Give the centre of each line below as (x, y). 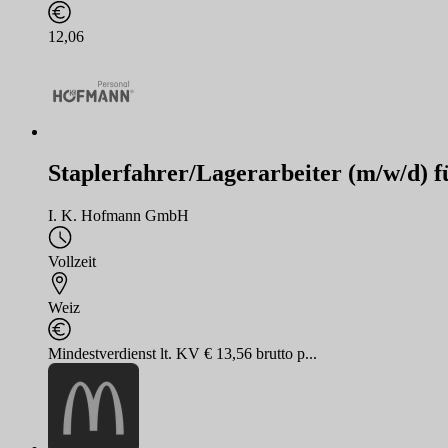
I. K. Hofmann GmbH (118, 216)
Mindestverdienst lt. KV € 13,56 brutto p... (182, 354)
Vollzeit (72, 262)
